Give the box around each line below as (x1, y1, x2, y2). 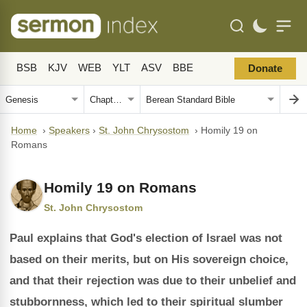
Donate (248, 63, 282, 74)
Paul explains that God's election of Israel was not (10, 232, 282, 245)
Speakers (49, 125, 90, 136)
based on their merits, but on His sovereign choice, (10, 253, 288, 266)
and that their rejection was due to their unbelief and (10, 274, 296, 287)
